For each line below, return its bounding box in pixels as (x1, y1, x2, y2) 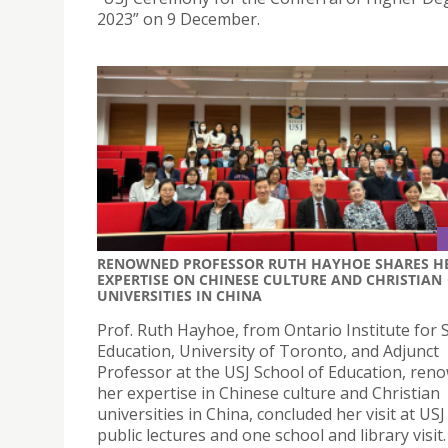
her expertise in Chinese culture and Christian (97, 382, 440, 405)
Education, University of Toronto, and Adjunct (97, 340, 439, 363)
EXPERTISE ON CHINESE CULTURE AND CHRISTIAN (97, 270, 442, 290)
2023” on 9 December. (97, 7, 260, 30)
